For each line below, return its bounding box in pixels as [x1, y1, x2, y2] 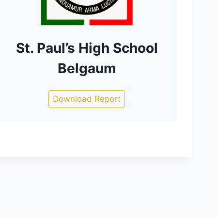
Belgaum [57, 60, 116, 77]
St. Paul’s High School [15, 40, 158, 56]
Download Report [53, 94, 121, 104]
